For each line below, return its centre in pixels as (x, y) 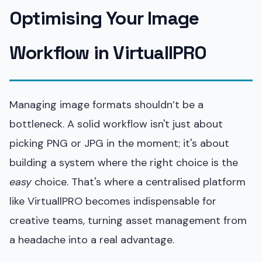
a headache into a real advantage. (92, 239)
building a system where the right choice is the (124, 162)
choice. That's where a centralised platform (139, 182)
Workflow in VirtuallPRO (108, 52)
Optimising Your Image (104, 18)
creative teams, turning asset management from (128, 220)
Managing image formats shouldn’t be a (106, 104)
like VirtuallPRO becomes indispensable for (113, 201)
